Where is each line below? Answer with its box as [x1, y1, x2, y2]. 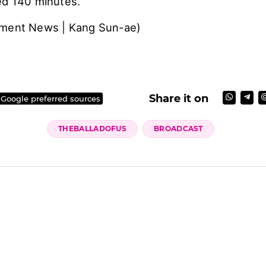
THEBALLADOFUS [58, 123, 127, 133]
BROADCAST [154, 123, 203, 133]
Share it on [148, 91, 208, 105]
